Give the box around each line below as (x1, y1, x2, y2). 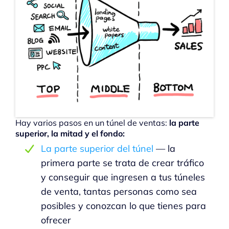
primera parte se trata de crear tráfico (41, 156, 204, 169)
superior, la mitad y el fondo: (15, 128, 125, 139)
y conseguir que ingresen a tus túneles (41, 171, 205, 183)
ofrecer (41, 214, 71, 226)
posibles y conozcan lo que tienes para (41, 199, 206, 212)
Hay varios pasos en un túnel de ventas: (15, 117, 169, 128)
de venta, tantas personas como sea (41, 185, 197, 197)
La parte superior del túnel (41, 142, 153, 154)
